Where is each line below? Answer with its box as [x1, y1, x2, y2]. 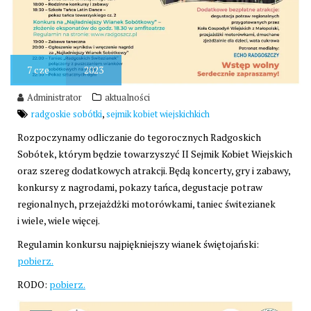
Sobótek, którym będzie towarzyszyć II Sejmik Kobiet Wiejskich [17, 146, 292, 160]
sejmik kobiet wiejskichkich [106, 107, 210, 120]
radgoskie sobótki [31, 107, 102, 120]
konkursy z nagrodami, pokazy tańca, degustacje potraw [17, 180, 262, 194]
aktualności [105, 90, 150, 103]
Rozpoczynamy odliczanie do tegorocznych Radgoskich [17, 130, 261, 144]
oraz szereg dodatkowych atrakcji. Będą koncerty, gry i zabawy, [17, 163, 290, 177]
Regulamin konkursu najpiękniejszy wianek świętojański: [17, 237, 259, 251]
